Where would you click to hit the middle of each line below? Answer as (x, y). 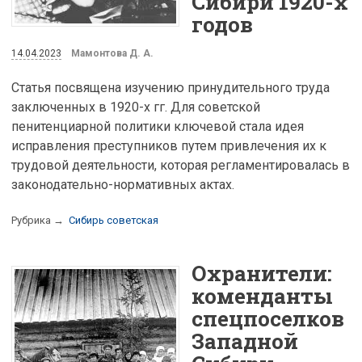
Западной (245, 341)
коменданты (262, 296)
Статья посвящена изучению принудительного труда (170, 87)
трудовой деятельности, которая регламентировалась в (181, 165)
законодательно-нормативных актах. (123, 184)
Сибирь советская (114, 220)
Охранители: (262, 274)
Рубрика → (39, 220)
